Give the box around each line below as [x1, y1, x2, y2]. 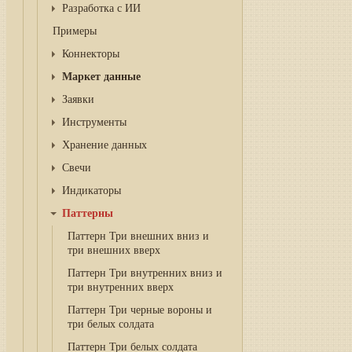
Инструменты [61, 116, 126, 128]
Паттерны [61, 207, 113, 219]
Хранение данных [61, 139, 147, 151]
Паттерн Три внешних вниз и [67, 230, 209, 242]
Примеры [53, 25, 97, 37]
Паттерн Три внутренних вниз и [67, 267, 222, 279]
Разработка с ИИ [61, 2, 141, 14]
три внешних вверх [67, 244, 160, 256]
